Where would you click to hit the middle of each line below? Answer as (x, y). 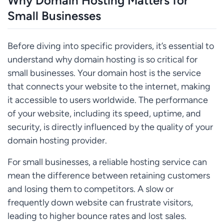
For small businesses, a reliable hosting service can (107, 161)
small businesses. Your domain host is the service (104, 72)
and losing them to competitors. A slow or (90, 188)
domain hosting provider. (57, 140)
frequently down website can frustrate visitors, (100, 202)
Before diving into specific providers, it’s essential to (111, 45)
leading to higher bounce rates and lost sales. (97, 215)
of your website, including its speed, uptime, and (104, 113)
